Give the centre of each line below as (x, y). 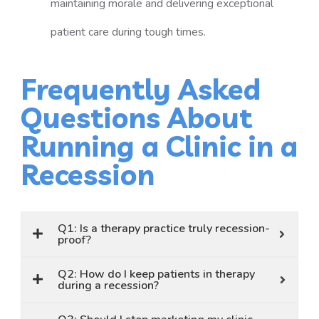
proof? (75, 240)
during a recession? (109, 286)
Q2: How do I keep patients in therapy (157, 274)
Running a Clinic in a (159, 146)
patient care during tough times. (128, 32)
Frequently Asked (141, 89)
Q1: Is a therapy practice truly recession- (164, 229)
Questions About (137, 117)
